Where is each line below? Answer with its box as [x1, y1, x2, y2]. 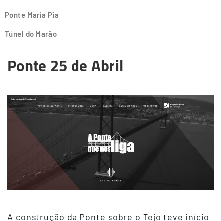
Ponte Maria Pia [5, 10, 59, 20]
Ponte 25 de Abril [7, 51, 124, 80]
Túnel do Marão [5, 29, 57, 38]
